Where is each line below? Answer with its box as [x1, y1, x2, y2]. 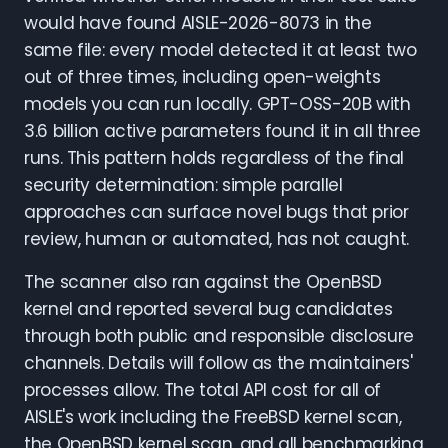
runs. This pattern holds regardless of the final [24, 146, 405, 170]
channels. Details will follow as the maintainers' [24, 351, 413, 375]
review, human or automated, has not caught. [24, 227, 409, 251]
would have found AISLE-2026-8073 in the [24, 11, 372, 35]
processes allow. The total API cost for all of [24, 378, 381, 402]
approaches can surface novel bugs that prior [24, 200, 409, 224]
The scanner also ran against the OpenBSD [24, 270, 383, 294]
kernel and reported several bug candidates [24, 297, 393, 321]
